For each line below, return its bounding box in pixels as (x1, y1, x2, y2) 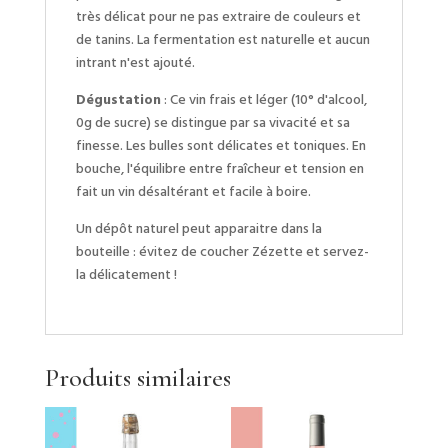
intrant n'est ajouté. (75, 52, 195, 73)
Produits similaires (44, 361, 231, 393)
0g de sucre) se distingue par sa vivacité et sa (75, 112, 350, 133)
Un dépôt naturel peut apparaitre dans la (75, 218, 322, 239)
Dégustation (75, 89, 161, 110)
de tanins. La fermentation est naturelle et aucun (75, 29, 370, 50)
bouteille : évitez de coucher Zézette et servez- (75, 241, 369, 262)
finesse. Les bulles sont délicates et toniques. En (75, 135, 366, 156)
